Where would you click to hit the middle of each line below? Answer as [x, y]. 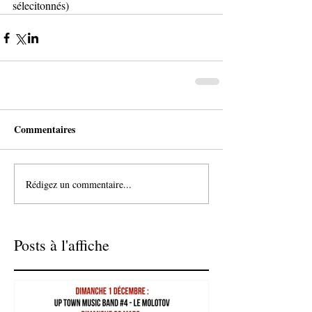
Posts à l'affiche [62, 245]
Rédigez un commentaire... [79, 184]
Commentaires [45, 130]
